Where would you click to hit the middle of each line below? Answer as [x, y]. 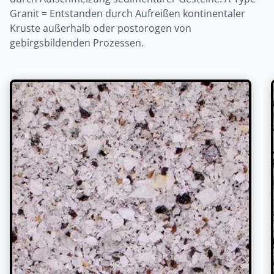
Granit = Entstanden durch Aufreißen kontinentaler [128, 13]
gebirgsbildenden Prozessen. [77, 43]
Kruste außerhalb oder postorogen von [101, 28]
